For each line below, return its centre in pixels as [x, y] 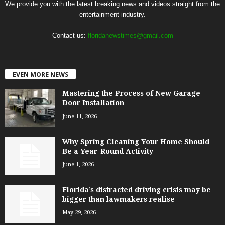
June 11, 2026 [80, 116]
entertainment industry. [113, 15]
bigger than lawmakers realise [119, 199]
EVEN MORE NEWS [40, 74]
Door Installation [93, 103]
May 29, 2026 [79, 212]
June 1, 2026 [78, 164]
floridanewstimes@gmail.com [130, 36]
